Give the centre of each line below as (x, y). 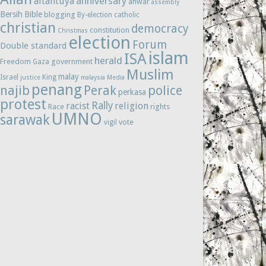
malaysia (93, 77)
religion (132, 106)
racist (78, 106)
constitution (110, 30)
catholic (127, 15)
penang (57, 89)
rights (160, 106)
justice (31, 77)
